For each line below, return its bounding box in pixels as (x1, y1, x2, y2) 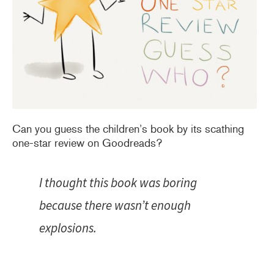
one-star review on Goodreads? (12, 136, 162, 150)
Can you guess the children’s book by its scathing (12, 122, 244, 136)
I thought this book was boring (39, 174, 197, 191)
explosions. (39, 219, 97, 236)
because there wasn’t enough (39, 196, 191, 213)
